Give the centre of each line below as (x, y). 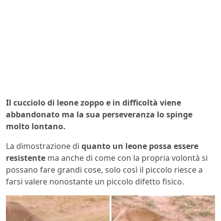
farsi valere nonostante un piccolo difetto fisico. (95, 181)
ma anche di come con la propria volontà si (127, 158)
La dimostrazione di (43, 146)
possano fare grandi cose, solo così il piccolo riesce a (104, 169)
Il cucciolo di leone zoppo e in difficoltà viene (93, 102)
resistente (26, 158)
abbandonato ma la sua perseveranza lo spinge (99, 114)
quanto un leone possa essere (139, 146)
